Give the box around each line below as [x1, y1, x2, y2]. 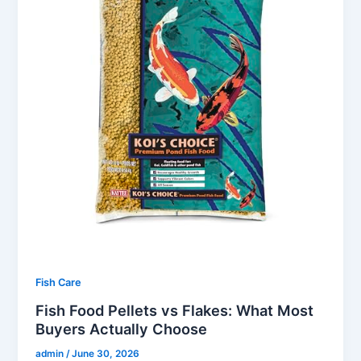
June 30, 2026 [72, 347, 140, 359]
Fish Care [35, 276, 82, 289]
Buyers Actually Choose [35, 319, 208, 338]
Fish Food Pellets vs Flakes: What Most [35, 301, 314, 319]
